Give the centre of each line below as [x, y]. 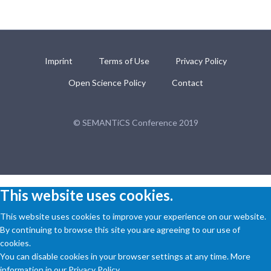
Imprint [58, 60]
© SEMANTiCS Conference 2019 [135, 122]
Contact [187, 82]
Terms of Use [124, 60]
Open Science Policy [107, 82]
